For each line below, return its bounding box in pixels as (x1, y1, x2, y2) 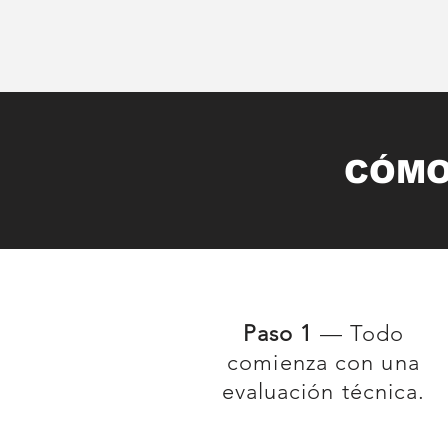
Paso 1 (242, 320, 313, 347)
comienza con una (227, 349, 420, 376)
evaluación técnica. (221, 378, 426, 405)
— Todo (312, 320, 405, 347)
